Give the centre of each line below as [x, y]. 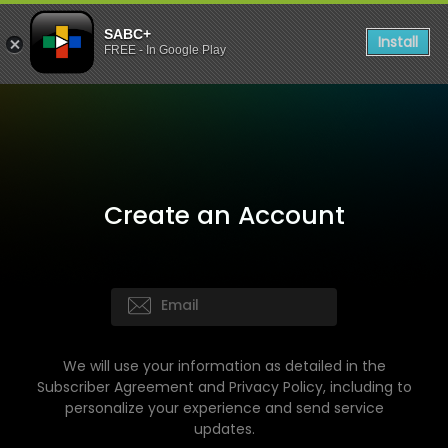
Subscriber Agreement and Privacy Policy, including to [224, 387]
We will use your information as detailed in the [224, 366]
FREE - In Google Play [165, 50]
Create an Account [224, 215]
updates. [224, 429]
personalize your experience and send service [224, 408]
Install [398, 42]
